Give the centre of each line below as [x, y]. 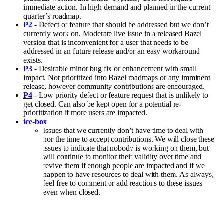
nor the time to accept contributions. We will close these [129, 139]
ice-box [35, 121]
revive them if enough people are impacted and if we [124, 165]
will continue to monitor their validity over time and [122, 156]
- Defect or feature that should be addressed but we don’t [120, 24]
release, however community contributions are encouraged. [114, 86]
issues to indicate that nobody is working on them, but [126, 148]
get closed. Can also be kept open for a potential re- [102, 104]
